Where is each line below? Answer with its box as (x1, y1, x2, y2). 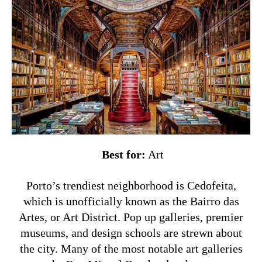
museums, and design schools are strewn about (20, 226, 242, 240)
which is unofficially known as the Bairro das (23, 195, 239, 208)
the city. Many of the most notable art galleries (19, 242, 243, 256)
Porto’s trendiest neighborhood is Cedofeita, (26, 179, 236, 192)
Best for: (98, 148, 146, 161)
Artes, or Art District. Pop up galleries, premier (19, 211, 243, 224)
